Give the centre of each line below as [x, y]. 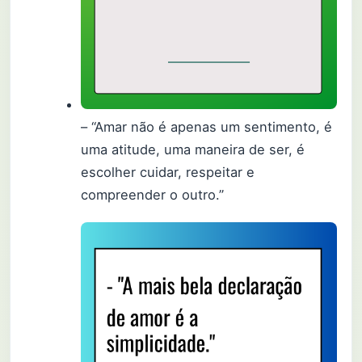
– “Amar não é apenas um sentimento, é [207, 126]
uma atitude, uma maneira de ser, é [193, 149]
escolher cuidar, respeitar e [168, 172]
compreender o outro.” [153, 194]
